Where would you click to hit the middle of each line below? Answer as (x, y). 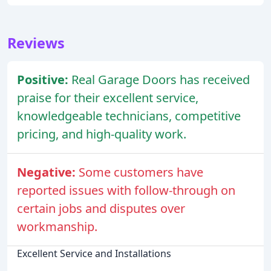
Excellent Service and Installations (94, 254)
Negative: (48, 172)
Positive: (44, 80)
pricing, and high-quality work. (102, 134)
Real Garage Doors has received (161, 80)
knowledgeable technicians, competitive (129, 116)
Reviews (36, 43)
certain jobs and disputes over (101, 209)
